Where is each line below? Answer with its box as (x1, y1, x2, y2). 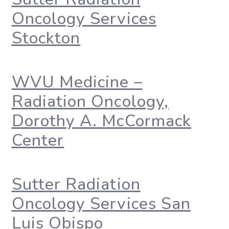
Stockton (11, 27, 81, 49)
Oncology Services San (11, 193, 191, 215)
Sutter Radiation (11, 173, 141, 195)
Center (11, 129, 64, 151)
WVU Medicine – (11, 71, 143, 93)
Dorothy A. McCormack (11, 110, 192, 132)
